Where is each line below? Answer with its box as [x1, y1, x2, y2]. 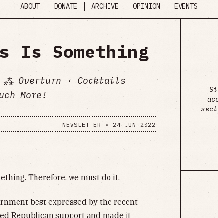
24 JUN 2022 [112, 120, 156, 128]
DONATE [54, 2, 77, 11]
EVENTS [174, 2, 198, 11]
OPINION [133, 2, 160, 11]
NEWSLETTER [62, 120, 102, 128]
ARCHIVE [91, 2, 119, 11]
